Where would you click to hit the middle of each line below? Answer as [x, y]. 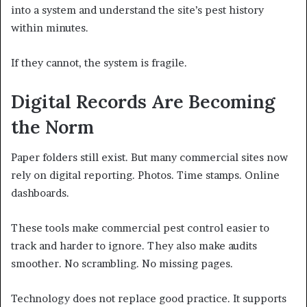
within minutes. [50, 27]
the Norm [52, 126]
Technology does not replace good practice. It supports [149, 299]
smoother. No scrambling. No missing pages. [122, 264]
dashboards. [40, 193]
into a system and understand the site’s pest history [137, 10]
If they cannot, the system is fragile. [99, 62]
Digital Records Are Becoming [143, 101]
